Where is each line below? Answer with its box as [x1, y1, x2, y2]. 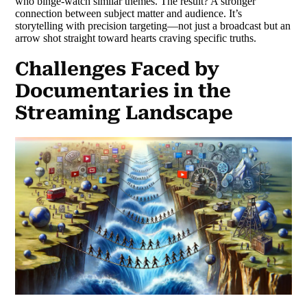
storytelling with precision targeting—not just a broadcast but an [15, 20, 291, 32]
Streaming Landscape [15, 101, 234, 124]
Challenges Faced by [15, 58, 220, 80]
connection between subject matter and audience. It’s [15, 8, 243, 20]
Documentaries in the [15, 79, 232, 102]
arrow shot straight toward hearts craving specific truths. [15, 32, 257, 45]
